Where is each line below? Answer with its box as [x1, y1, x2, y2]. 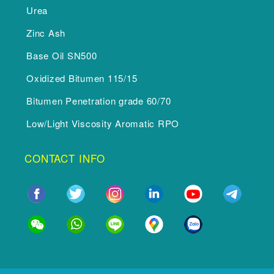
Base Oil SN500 [26, 48, 97, 62]
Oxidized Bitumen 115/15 [26, 71, 138, 84]
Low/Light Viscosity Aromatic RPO [26, 116, 179, 130]
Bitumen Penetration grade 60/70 [26, 94, 171, 107]
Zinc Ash [26, 26, 65, 39]
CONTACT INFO [24, 150, 106, 166]
